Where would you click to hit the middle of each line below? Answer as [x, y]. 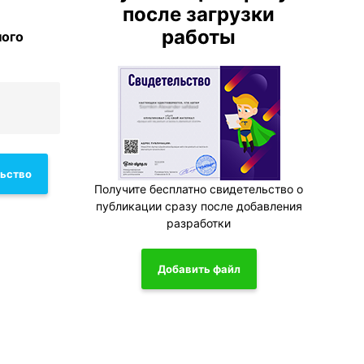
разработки [199, 223]
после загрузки [199, 14]
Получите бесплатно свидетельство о [199, 189]
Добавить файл [199, 269]
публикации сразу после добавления [199, 206]
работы [199, 37]
